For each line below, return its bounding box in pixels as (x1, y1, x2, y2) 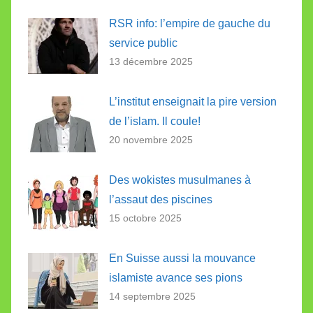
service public (109, 37, 177, 50)
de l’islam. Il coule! (109, 115, 201, 128)
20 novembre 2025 (109, 134, 193, 146)
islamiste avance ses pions (109, 271, 242, 284)
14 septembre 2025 (109, 290, 196, 302)
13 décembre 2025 (109, 56, 193, 68)
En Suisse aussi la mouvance (109, 252, 256, 264)
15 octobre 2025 (109, 212, 182, 224)
